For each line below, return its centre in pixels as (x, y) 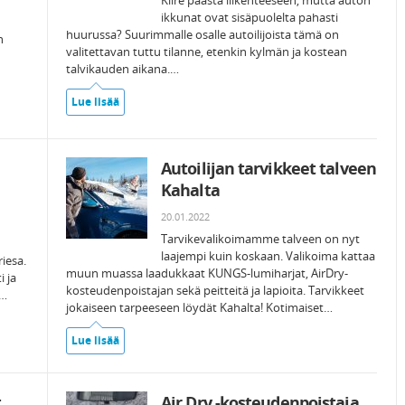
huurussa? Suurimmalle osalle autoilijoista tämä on (202, 34)
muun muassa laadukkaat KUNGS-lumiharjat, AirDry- (207, 273)
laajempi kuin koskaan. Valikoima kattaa (268, 256)
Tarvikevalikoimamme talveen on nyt (260, 239)
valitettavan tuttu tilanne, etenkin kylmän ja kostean (207, 52)
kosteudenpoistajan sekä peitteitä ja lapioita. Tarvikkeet (215, 290)
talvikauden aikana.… (122, 69)
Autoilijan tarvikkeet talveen (268, 168)
